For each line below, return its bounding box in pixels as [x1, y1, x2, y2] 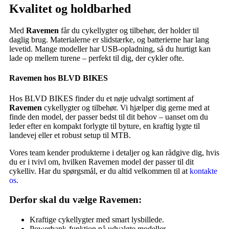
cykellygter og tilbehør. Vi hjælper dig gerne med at [42, 103, 210, 112]
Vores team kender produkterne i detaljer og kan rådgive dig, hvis [9, 148, 219, 157]
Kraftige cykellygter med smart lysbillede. [30, 215, 164, 224]
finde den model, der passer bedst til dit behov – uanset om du [9, 112, 208, 121]
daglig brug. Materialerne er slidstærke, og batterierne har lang [9, 35, 209, 44]
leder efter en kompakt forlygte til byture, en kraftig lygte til [9, 121, 200, 130]
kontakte [190, 166, 217, 175]
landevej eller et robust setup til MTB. [9, 130, 131, 140]
